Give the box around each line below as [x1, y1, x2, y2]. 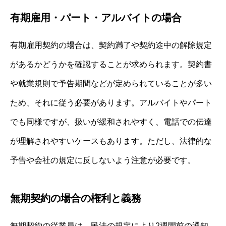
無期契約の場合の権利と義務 [10, 193, 141, 204]
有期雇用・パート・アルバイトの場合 [10, 12, 182, 24]
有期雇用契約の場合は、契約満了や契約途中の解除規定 [10, 41, 212, 50]
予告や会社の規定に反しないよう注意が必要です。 [10, 156, 196, 165]
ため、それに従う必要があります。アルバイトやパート [10, 98, 212, 107]
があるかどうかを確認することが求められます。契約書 [10, 60, 212, 69]
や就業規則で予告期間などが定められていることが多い [10, 79, 212, 88]
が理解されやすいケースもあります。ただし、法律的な [10, 137, 212, 146]
